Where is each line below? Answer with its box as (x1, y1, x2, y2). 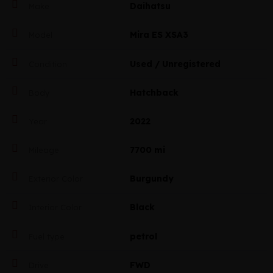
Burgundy (129, 173, 174, 185)
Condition (26, 58, 67, 69)
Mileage (26, 145, 59, 155)
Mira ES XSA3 (129, 29, 188, 41)
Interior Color (26, 202, 82, 213)
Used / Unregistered (129, 58, 221, 69)
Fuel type (26, 231, 65, 241)
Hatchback (129, 87, 179, 98)
